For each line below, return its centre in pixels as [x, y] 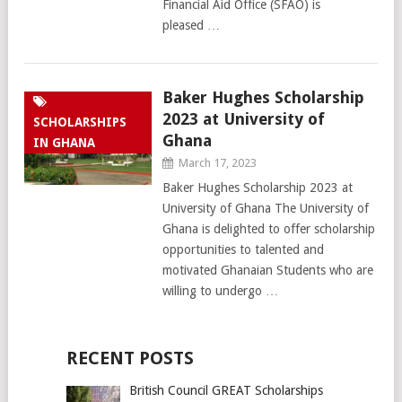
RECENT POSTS [130, 358]
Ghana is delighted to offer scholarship [268, 229]
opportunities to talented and [243, 249]
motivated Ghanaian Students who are [267, 270]
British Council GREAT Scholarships [226, 390]
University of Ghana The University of [265, 208]
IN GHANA [64, 143]
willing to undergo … [220, 291]
